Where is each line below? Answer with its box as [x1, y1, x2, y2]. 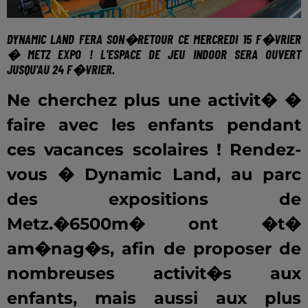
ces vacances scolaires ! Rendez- [7, 140, 301, 160]
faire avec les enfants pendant [7, 115, 301, 135]
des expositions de [7, 189, 301, 210]
